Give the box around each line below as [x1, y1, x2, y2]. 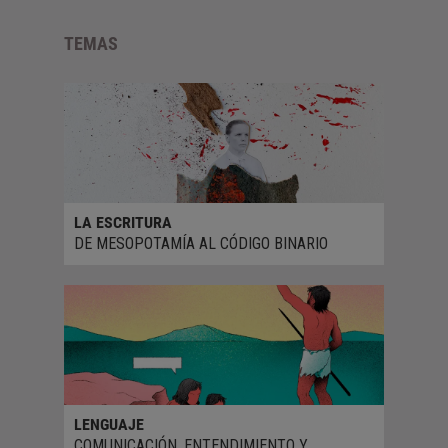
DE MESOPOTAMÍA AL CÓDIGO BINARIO [74, 233, 328, 253]
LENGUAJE [74, 414, 144, 434]
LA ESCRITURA [74, 212, 172, 232]
